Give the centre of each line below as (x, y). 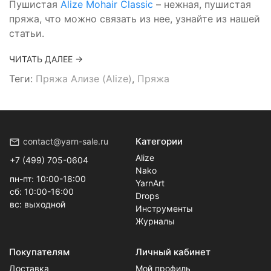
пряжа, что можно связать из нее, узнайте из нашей (135, 18)
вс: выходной (38, 204)
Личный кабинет (173, 252)
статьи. (27, 33)
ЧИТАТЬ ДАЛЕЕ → (46, 59)
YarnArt (150, 183)
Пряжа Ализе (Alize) (84, 78)
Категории (159, 141)
